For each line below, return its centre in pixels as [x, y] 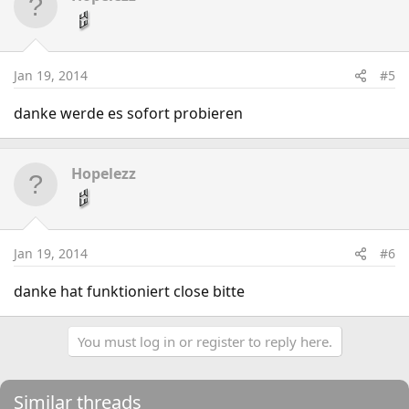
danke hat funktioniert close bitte [129, 291]
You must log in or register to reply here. [204, 341]
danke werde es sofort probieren [128, 113]
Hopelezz [104, 173]
